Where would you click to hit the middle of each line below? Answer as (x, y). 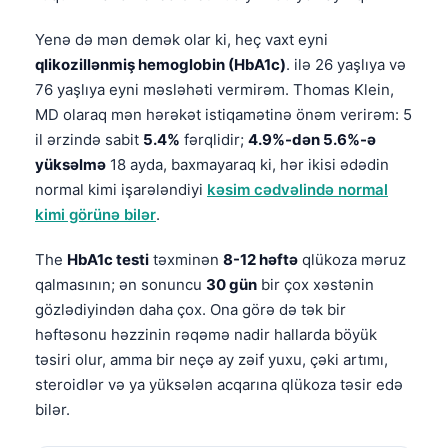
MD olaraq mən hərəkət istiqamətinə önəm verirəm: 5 (223, 114)
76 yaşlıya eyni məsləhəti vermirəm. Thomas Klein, (214, 89)
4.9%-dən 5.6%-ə (312, 139)
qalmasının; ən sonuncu (120, 284)
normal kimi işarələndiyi (121, 189)
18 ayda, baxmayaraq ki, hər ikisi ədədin (247, 164)
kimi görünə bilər (95, 214)
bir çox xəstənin (315, 284)
